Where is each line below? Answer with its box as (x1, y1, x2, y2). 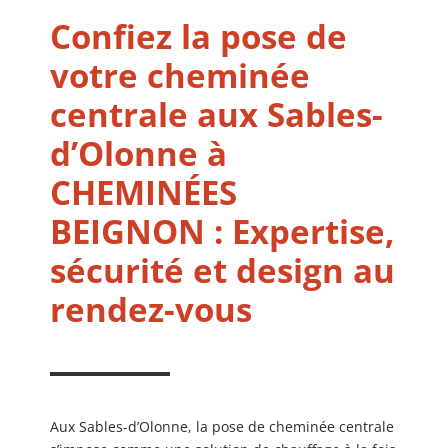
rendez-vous (50, 286, 252, 332)
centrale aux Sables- (50, 91, 383, 137)
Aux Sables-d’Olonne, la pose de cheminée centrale (50, 417, 394, 437)
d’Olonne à (50, 130, 227, 176)
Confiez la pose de (50, 13, 347, 59)
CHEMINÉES (50, 169, 237, 215)
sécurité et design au (50, 247, 395, 293)
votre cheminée (50, 52, 310, 98)
